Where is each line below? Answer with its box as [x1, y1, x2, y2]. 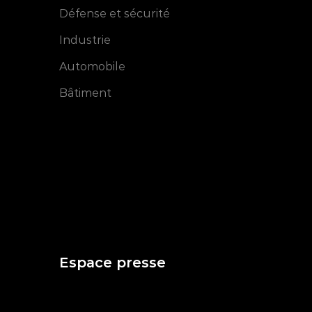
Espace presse [59, 254, 166, 272]
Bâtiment [59, 86, 112, 100]
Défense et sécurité [59, 7, 171, 21]
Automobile [59, 60, 126, 74]
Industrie [59, 33, 111, 47]
